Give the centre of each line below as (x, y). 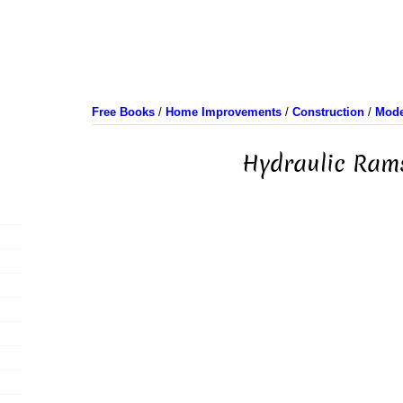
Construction (328, 112)
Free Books (123, 112)
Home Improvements (223, 112)
